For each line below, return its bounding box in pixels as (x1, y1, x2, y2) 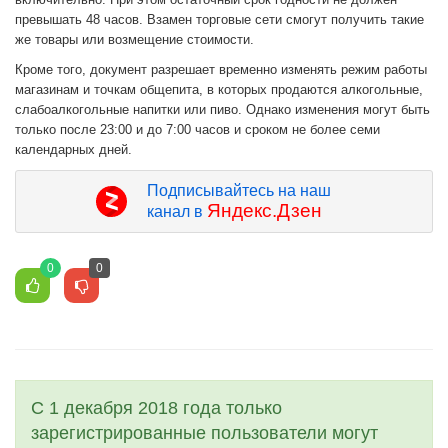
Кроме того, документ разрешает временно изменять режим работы (15, 62, 427, 78)
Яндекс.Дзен (206, 200, 322, 222)
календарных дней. (15, 142, 132, 158)
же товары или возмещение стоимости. (15, 32, 254, 48)
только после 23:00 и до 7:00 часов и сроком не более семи (15, 122, 380, 138)
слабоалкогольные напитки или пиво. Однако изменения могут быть (15, 102, 430, 118)
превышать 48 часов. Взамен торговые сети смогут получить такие (15, 12, 424, 28)
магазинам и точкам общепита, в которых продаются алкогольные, (15, 82, 423, 98)
